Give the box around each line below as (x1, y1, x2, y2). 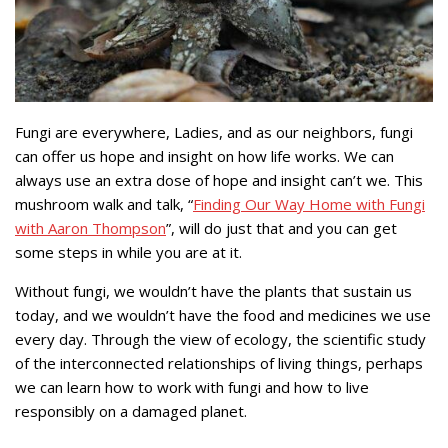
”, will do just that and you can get (166, 217, 397, 238)
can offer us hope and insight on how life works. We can (15, 145, 394, 166)
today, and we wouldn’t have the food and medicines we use (15, 304, 431, 325)
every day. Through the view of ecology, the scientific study (15, 328, 426, 349)
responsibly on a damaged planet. (15, 400, 247, 421)
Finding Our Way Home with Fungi (193, 193, 425, 214)
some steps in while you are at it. (15, 241, 242, 262)
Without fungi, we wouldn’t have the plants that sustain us (15, 280, 412, 301)
